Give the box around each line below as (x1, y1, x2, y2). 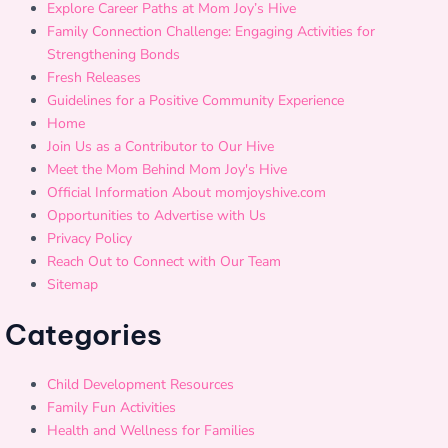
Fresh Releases (47, 68, 141, 87)
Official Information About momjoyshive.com (47, 183, 326, 202)
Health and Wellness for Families (47, 421, 255, 440)
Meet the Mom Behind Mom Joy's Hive (47, 160, 287, 179)
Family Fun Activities (47, 398, 176, 417)
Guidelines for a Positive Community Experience (47, 91, 344, 110)
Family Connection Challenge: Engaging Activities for (47, 22, 375, 41)
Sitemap (47, 275, 98, 294)
